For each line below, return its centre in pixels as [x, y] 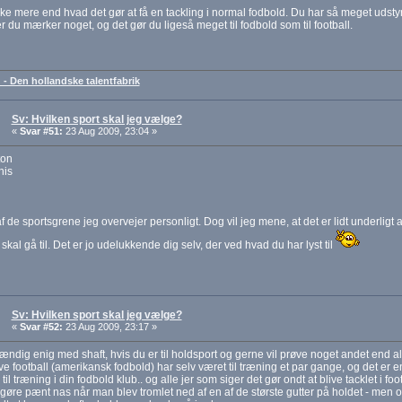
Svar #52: [41, 327]
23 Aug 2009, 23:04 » [109, 131]
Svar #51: [41, 131]
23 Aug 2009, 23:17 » [109, 327]
